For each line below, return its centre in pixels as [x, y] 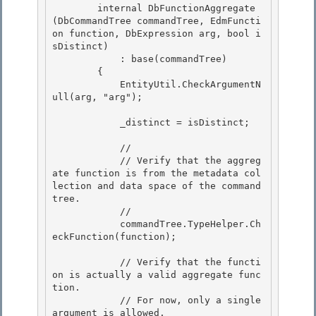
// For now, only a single [86, 300]
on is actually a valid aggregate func [157, 275]
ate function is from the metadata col [157, 174]
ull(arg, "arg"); [97, 97]
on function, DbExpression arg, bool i [157, 34]
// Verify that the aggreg [86, 161]
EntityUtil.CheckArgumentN [86, 85]
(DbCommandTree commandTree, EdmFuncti [157, 21]
